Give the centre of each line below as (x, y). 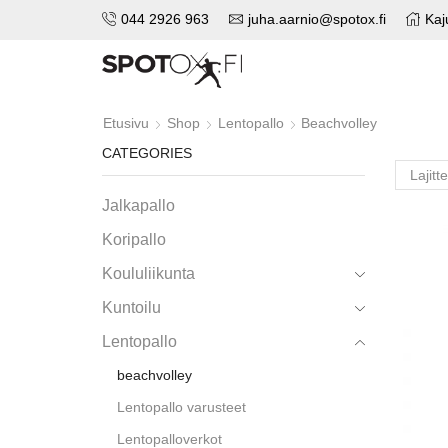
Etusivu (126, 122)
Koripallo (134, 240)
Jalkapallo (138, 206)
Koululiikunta (148, 274)
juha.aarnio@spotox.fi (317, 19)
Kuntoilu (131, 308)
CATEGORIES (147, 152)
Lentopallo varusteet (181, 407)
